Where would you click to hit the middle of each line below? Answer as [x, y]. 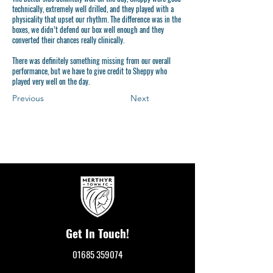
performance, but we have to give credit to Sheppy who [90, 71]
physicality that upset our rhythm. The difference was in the [97, 19]
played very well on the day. [51, 81]
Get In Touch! [97, 232]
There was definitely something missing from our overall [91, 60]
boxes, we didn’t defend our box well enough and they [88, 29]
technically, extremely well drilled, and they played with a [93, 9]
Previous [28, 98]
